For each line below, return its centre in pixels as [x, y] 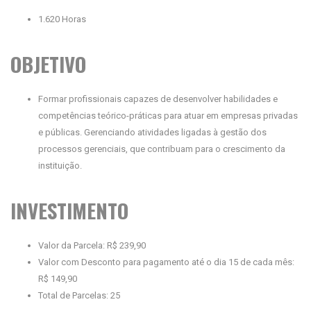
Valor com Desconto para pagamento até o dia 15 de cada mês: [166, 262]
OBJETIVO [48, 64]
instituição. [60, 166]
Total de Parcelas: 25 [79, 295]
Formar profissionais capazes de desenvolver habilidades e [158, 99]
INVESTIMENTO [69, 210]
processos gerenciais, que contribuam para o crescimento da [162, 149]
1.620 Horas [62, 19]
